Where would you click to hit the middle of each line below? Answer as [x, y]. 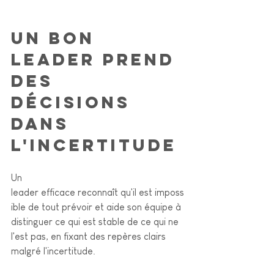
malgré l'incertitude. [53, 251]
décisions [74, 102]
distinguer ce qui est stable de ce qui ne [96, 221]
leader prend [97, 59]
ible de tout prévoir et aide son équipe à [97, 207]
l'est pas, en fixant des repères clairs [90, 236]
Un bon [57, 38]
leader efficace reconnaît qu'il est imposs [98, 192]
